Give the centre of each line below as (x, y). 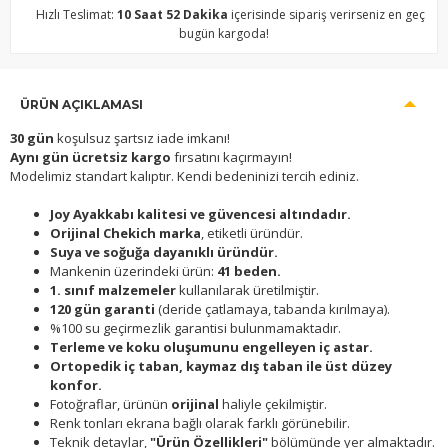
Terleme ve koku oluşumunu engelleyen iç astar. (211, 347)
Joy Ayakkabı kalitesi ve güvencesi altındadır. (200, 214)
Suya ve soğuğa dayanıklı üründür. (164, 252)
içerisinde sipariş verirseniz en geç (327, 15)
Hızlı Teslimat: (76, 15)
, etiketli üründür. (252, 233)
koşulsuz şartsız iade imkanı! (142, 138)
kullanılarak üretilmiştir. (247, 290)
